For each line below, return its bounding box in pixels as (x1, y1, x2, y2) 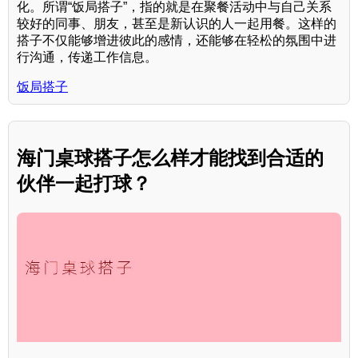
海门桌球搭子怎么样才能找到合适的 (17, 146, 324, 169)
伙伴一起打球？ (17, 172, 151, 194)
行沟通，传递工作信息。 (17, 50, 157, 64)
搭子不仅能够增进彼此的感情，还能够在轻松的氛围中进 (17, 33, 336, 47)
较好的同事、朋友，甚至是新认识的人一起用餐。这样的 (17, 16, 336, 30)
